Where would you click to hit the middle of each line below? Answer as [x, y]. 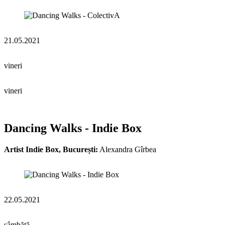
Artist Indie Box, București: [51, 149]
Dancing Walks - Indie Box [73, 128]
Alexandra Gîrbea [127, 149]
